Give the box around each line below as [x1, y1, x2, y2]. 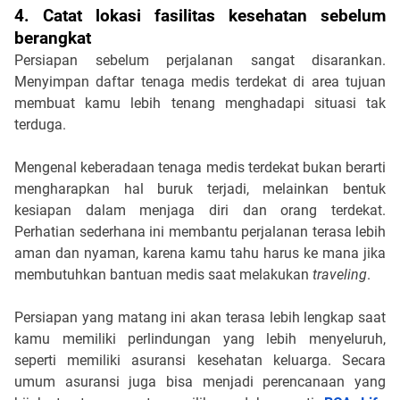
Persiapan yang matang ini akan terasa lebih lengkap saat [14, 308, 386, 326]
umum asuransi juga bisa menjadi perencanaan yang [14, 372, 386, 390]
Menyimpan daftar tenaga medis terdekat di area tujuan [14, 72, 386, 90]
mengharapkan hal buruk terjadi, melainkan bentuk [14, 179, 386, 197]
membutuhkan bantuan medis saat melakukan [14, 265, 312, 283]
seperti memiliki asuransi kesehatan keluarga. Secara [14, 351, 386, 369]
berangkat [14, 28, 91, 48]
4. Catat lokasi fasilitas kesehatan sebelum [14, 5, 386, 26]
